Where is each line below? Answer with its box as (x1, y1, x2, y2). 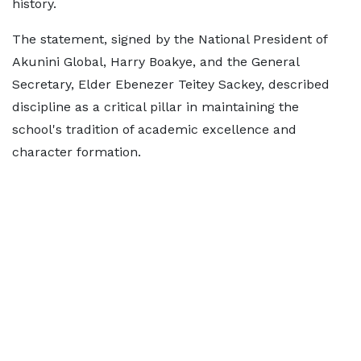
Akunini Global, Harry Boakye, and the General (12, 54, 299, 69)
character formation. (12, 144, 141, 160)
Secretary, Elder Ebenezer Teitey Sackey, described (12, 77, 330, 92)
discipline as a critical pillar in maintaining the (12, 99, 299, 114)
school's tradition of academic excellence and (12, 122, 297, 137)
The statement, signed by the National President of (12, 31, 327, 47)
